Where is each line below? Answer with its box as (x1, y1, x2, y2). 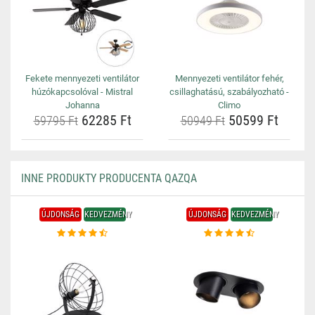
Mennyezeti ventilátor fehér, (174, 73, 284, 84)
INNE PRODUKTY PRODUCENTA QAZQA (21, 172, 197, 185)
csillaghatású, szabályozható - (169, 86, 289, 97)
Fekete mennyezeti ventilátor (25, 73, 139, 84)
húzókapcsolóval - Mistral (32, 86, 133, 97)
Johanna (65, 100, 100, 110)
